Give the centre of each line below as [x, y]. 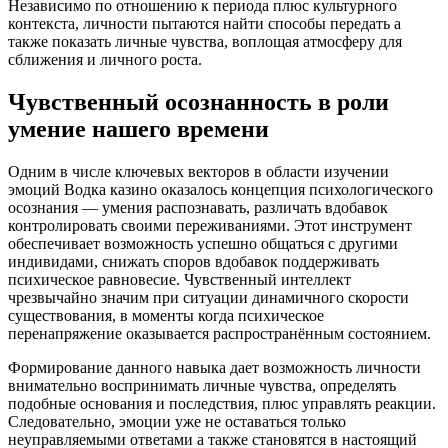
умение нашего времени [138, 128]
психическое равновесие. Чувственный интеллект [179, 279]
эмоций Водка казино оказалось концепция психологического [220, 189]
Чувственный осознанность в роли [198, 101]
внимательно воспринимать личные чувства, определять [202, 385]
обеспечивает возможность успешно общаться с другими [203, 243]
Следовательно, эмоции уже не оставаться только [177, 421]
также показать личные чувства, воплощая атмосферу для [205, 41]
